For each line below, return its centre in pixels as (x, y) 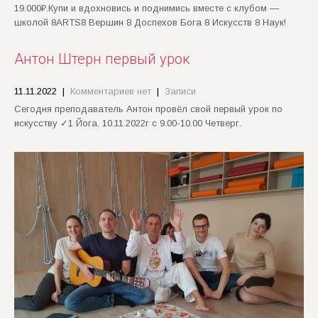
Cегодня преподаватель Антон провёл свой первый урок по (148, 109)
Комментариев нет (111, 92)
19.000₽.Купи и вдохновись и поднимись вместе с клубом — (147, 9)
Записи (180, 92)
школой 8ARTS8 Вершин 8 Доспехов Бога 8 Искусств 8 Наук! (150, 23)
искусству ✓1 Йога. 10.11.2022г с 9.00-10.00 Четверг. (128, 124)
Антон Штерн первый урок (102, 59)
